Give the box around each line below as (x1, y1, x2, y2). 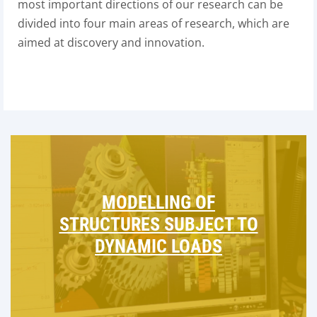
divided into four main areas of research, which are (18, 16, 289, 31)
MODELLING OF (102, 192, 215, 213)
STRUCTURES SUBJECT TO (59, 214, 258, 235)
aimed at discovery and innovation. (18, 35, 204, 50)
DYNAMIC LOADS (95, 236, 222, 257)
